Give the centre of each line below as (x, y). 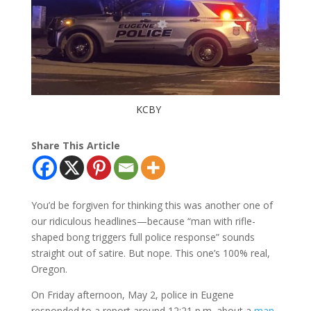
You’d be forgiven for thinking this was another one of (152, 205)
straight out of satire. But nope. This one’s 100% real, (150, 253)
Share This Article (75, 145)
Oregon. (49, 269)
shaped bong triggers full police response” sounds (143, 237)
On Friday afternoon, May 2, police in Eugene (132, 294)
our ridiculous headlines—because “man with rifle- (143, 221)
